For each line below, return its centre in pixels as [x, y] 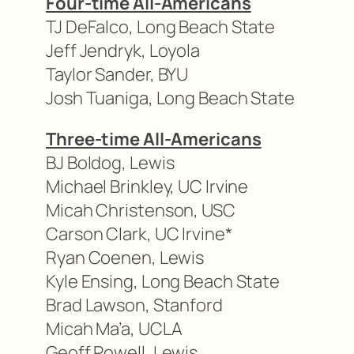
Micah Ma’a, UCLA [114, 329]
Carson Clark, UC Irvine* [139, 234]
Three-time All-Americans [154, 139]
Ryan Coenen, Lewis [125, 258]
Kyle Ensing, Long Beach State [163, 282]
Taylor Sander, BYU [117, 75]
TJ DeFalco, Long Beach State [161, 27]
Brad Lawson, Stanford [134, 305]
